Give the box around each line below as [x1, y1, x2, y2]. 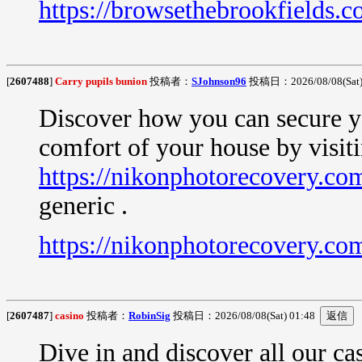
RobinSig [128, 309, 170, 322]
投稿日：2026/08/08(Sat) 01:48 [170, 309, 320, 322]
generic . [39, 191, 128, 220]
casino [55, 309, 84, 322]
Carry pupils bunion [55, 74, 147, 87]
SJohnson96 [192, 74, 246, 87]
